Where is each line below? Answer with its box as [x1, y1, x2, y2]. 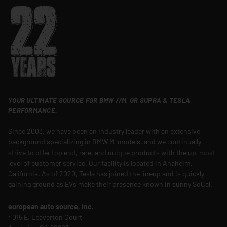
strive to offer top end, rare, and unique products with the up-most [8, 148, 215, 157]
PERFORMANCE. [8, 106, 57, 115]
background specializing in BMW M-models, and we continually [8, 137, 201, 146]
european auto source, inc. [8, 202, 94, 211]
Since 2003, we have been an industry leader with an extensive [8, 127, 200, 136]
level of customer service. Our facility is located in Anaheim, [8, 159, 193, 168]
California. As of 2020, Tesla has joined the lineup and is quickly [8, 169, 204, 178]
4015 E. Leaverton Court [8, 212, 82, 221]
